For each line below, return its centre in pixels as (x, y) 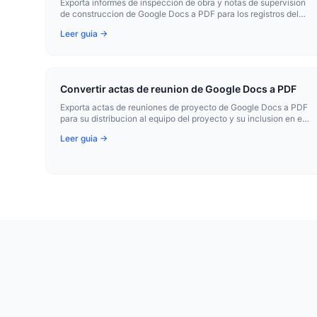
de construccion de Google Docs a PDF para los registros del (179, 14)
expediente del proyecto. (109, 130)
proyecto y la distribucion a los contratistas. (146, 25)
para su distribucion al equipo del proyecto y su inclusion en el (182, 119)
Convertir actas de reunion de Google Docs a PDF (178, 89)
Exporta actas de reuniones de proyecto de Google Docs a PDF (184, 107)
